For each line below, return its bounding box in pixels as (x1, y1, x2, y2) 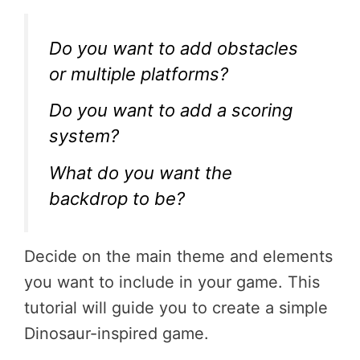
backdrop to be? (49, 187, 186, 209)
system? (49, 125, 120, 147)
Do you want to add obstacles (49, 37, 299, 59)
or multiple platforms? (49, 63, 229, 84)
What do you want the (49, 162, 233, 183)
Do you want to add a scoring (49, 100, 293, 121)
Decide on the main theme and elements (24, 246, 333, 266)
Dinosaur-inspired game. (24, 323, 209, 343)
